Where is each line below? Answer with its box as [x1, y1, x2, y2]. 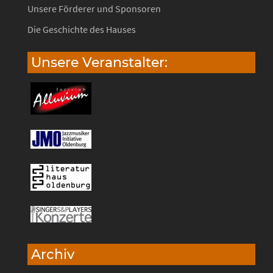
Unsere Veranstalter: [31, 54, 168, 71]
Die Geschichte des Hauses [27, 23, 136, 35]
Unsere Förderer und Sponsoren [27, 2, 161, 15]
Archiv [31, 246, 74, 263]
